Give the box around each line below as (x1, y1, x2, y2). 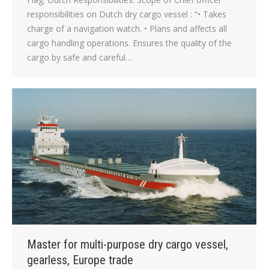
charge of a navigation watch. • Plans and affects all (27, 22, 227, 34)
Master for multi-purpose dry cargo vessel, (27, 237, 228, 252)
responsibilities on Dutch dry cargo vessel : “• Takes (27, 8, 226, 20)
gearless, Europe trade (27, 252, 133, 267)
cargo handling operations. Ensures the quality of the (27, 37, 232, 49)
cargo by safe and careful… (27, 51, 132, 63)
